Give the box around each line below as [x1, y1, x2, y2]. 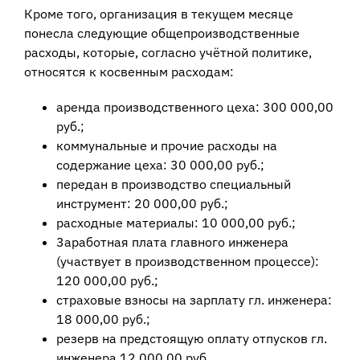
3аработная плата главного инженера [55, 234, 288, 251]
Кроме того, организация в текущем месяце [23, 6, 293, 22]
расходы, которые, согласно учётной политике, [23, 44, 312, 61]
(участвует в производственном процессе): [55, 253, 319, 270]
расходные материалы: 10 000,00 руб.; [55, 215, 296, 231]
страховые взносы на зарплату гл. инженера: [55, 292, 332, 309]
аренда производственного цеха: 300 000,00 [55, 99, 333, 116]
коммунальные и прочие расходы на [55, 137, 277, 154]
